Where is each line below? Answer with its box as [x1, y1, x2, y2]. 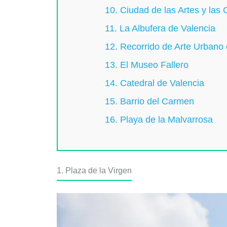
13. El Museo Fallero [104, 60, 188, 70]
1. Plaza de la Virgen [57, 166, 132, 175]
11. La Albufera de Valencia [104, 23, 215, 34]
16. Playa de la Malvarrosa [104, 115, 213, 125]
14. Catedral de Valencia [104, 78, 204, 89]
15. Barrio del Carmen [104, 96, 194, 107]
